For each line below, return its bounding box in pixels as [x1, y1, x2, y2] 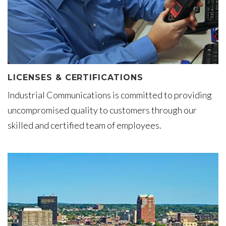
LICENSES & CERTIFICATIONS [8, 73, 143, 83]
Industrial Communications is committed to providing [8, 89, 212, 101]
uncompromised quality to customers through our [8, 104, 197, 116]
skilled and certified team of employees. [8, 120, 161, 131]
